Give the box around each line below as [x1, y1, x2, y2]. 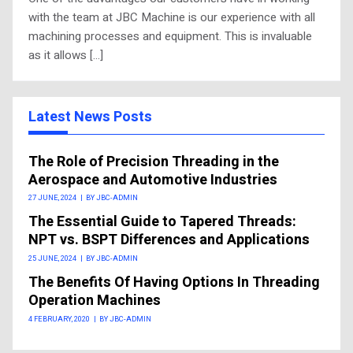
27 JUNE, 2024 [28, 192, 76, 204]
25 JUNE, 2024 [28, 253, 76, 264]
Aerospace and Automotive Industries [28, 169, 277, 191]
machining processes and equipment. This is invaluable [28, 28, 312, 45]
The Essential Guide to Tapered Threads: [28, 211, 296, 233]
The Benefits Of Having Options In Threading [28, 272, 320, 293]
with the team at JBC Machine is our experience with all [28, 9, 315, 26]
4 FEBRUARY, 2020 [28, 313, 90, 325]
